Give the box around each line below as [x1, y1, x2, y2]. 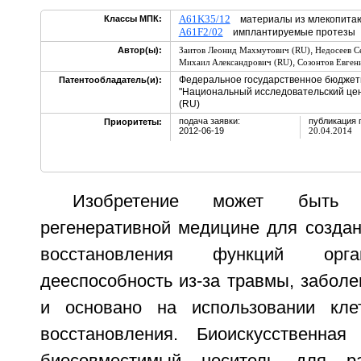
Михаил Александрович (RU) [178, 57, 293, 67]
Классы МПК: [103, 14, 162, 23]
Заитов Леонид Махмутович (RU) [178, 45, 310, 55]
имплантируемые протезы [222, 27, 355, 38]
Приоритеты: [103, 117, 162, 127]
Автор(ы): [117, 45, 162, 55]
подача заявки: [178, 116, 240, 126]
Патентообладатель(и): [58, 75, 162, 85]
